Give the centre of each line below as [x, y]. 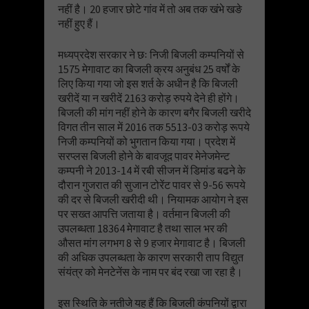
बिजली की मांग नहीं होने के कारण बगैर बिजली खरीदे [154, 112]
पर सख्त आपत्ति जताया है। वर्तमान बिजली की [144, 213]
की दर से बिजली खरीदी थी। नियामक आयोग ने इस [153, 199]
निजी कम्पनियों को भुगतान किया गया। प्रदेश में [147, 141]
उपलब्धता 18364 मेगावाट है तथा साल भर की [143, 228]
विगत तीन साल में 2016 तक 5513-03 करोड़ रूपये [154, 127]
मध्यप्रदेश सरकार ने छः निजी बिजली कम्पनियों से [151, 54]
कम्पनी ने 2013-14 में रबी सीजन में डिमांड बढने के [152, 170]
